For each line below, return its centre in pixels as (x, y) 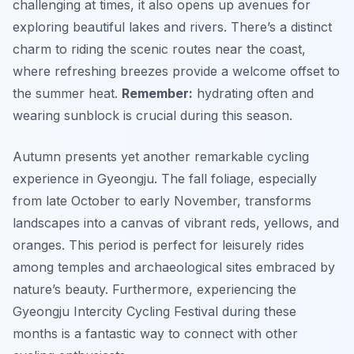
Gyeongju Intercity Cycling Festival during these (154, 312)
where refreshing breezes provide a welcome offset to (176, 72)
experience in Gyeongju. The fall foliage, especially (165, 179)
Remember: (157, 94)
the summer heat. (67, 94)
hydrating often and (253, 94)
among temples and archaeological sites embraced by (174, 267)
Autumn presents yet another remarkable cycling (161, 157)
